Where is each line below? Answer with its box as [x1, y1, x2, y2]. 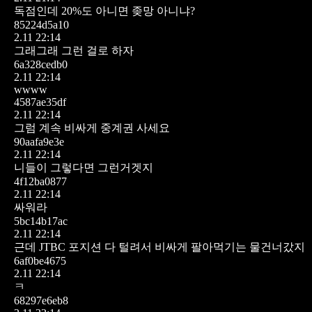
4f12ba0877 [14, 175, 67, 187]
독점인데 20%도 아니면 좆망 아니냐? [14, 4, 195, 17]
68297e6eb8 [14, 294, 68, 306]
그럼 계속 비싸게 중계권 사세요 [14, 121, 170, 134]
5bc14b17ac [14, 214, 68, 227]
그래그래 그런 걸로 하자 [14, 44, 134, 56]
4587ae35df [14, 95, 66, 108]
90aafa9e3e [14, 135, 64, 148]
